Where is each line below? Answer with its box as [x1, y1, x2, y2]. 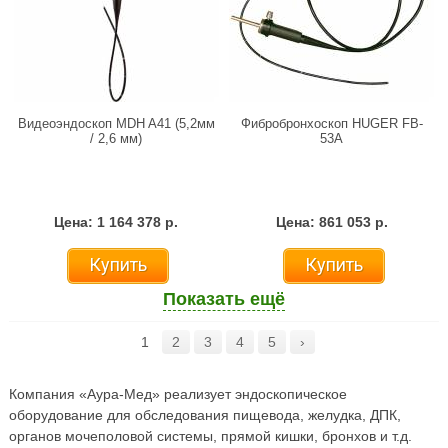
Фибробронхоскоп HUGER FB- [240, 115, 423, 131]
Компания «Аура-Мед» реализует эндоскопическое [8, 385, 347, 402]
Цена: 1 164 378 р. [54, 213, 179, 230]
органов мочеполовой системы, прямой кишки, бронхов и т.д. [8, 427, 412, 444]
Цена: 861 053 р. [275, 213, 388, 230]
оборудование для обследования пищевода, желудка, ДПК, [8, 406, 401, 423]
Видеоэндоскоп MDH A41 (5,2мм [17, 115, 215, 131]
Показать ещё [162, 288, 285, 309]
